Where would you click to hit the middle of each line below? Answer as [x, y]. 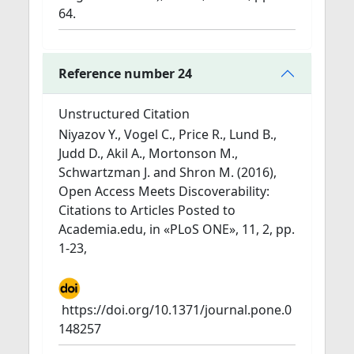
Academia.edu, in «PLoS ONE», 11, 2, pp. [177, 229]
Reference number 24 [125, 73]
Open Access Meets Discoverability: [164, 191]
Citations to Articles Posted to [147, 210]
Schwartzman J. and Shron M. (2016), [168, 172]
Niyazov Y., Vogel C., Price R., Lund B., [168, 134]
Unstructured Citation [124, 114]
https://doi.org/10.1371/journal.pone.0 [177, 310]
